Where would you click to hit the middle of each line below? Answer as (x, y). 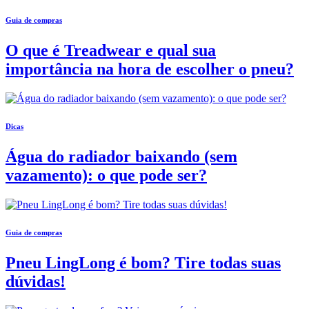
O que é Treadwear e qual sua (111, 51)
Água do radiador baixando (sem (121, 157)
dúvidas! (36, 282)
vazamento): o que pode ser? (106, 176)
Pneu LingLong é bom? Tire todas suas (143, 263)
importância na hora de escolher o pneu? (150, 69)
